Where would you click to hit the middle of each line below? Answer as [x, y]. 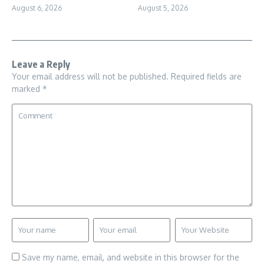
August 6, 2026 [37, 8]
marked [27, 89]
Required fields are [206, 77]
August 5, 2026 [163, 8]
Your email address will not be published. [90, 77]
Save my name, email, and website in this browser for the [131, 258]
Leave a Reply [41, 65]
